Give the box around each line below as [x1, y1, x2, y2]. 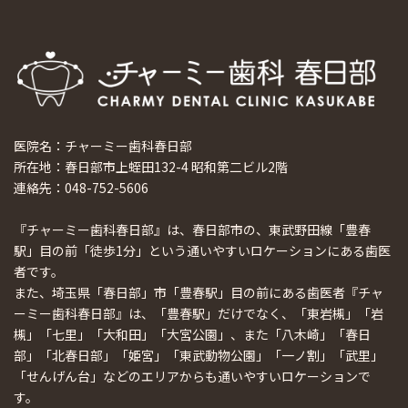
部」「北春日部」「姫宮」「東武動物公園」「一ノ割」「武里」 [14, 346, 383, 365]
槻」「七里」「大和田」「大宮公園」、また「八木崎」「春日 [14, 325, 371, 344]
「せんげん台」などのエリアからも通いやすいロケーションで [14, 367, 371, 386]
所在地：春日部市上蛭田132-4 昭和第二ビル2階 [14, 158, 288, 177]
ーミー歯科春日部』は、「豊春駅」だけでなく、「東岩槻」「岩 [14, 304, 383, 323]
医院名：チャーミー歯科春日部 [14, 137, 192, 156]
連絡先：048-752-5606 [14, 178, 148, 198]
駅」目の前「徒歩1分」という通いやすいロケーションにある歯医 [14, 241, 391, 260]
